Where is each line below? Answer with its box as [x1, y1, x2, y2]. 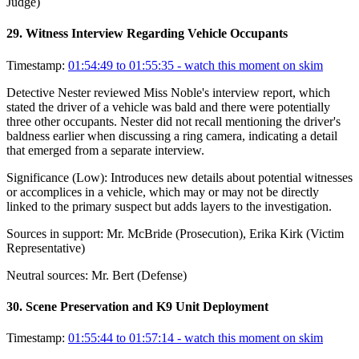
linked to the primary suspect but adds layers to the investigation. [6, 199, 332, 213]
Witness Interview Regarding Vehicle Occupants [26, 26, 288, 41]
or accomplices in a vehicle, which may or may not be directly [6, 184, 319, 199]
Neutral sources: [6, 268, 88, 282]
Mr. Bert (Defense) [91, 268, 187, 282]
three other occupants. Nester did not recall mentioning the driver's [6, 114, 341, 128]
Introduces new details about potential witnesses [111, 170, 353, 184]
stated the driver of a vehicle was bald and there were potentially [6, 99, 330, 114]
